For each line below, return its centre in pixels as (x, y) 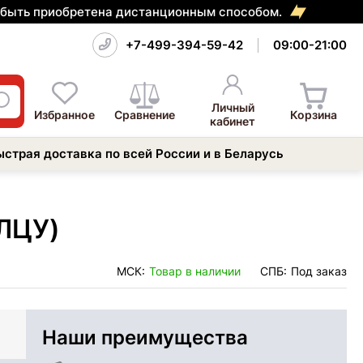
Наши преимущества (145, 337)
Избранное (65, 114)
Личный (233, 107)
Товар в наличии (195, 271)
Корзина (314, 114)
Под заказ (319, 271)
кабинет (233, 121)
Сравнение (145, 114)
